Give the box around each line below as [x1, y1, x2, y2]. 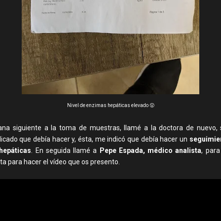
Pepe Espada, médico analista [99, 147, 202, 154]
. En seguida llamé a [31, 147, 100, 154]
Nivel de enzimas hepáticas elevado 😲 [67, 103, 154, 108]
